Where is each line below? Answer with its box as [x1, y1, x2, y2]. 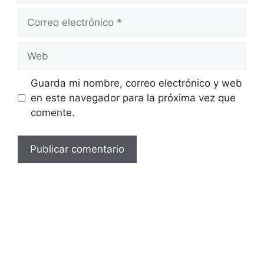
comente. [30, 107, 75, 119]
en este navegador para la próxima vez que [30, 92, 236, 104]
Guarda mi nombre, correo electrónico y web [30, 77, 242, 90]
